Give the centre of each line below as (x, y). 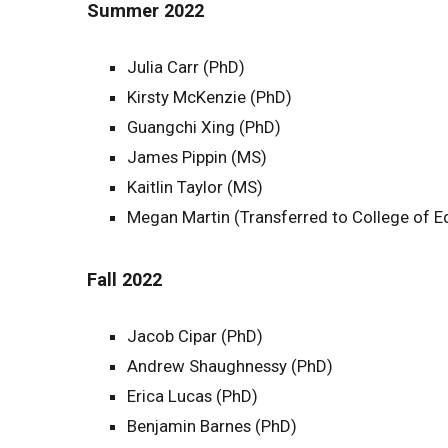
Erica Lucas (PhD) (192, 396)
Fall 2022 (124, 280)
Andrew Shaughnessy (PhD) (230, 366)
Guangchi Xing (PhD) (204, 127)
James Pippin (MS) (197, 157)
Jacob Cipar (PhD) (195, 336)
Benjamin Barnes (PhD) (212, 426)
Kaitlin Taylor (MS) (195, 187)
